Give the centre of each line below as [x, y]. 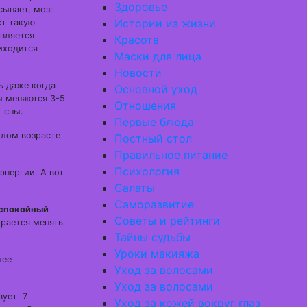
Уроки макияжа [157, 254]
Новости [138, 73]
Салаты [135, 188]
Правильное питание [171, 155]
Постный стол [153, 138]
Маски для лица [158, 56]
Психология [147, 171]
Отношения [145, 106]
